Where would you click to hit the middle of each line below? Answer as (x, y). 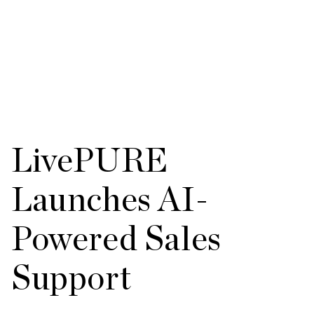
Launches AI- (110, 199)
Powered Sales (116, 238)
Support (71, 278)
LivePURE (90, 160)
